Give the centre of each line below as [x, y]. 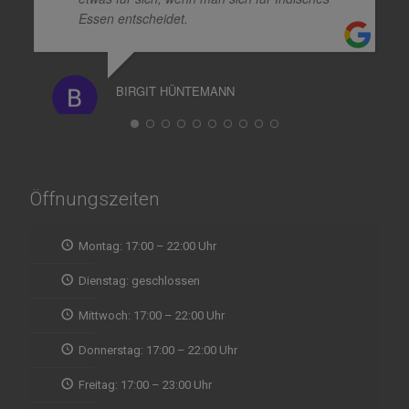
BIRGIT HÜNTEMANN [175, 90]
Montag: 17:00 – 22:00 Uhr [147, 246]
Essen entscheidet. [133, 18]
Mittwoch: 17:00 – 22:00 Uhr [151, 315]
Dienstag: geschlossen [139, 280]
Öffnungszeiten [95, 199]
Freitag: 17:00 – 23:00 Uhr [145, 384]
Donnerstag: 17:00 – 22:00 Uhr [157, 350]
